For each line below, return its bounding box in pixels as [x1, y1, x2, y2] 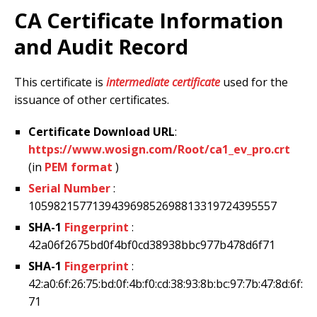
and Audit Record [14, 32, 188, 60]
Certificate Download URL [28, 123, 175, 139]
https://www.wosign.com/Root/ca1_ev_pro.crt [28, 141, 290, 157]
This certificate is [14, 74, 106, 90]
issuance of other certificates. [14, 91, 169, 108]
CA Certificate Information [14, 6, 284, 34]
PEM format [45, 158, 113, 175]
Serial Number [28, 180, 110, 196]
